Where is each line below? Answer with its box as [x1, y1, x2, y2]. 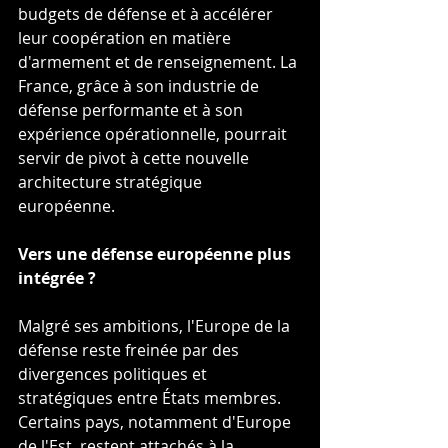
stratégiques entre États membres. [18, 387, 285, 409]
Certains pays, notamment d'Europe [18, 411, 295, 433]
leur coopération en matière [18, 27, 235, 49]
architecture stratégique [18, 171, 206, 193]
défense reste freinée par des [18, 339, 243, 361]
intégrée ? [18, 267, 96, 289]
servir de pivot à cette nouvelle [18, 147, 253, 169]
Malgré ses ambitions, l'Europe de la [18, 315, 294, 337]
